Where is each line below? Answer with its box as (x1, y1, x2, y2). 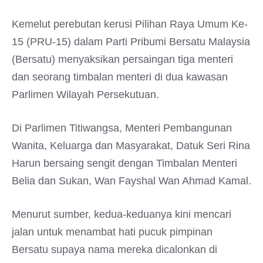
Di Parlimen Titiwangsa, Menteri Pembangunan (12, 122, 232, 134)
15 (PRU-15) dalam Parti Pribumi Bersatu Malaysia (12, 36, 250, 48)
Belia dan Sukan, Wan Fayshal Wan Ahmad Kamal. (12, 175, 251, 187)
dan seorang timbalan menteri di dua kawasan (12, 71, 228, 83)
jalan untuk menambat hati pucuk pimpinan (12, 226, 213, 238)
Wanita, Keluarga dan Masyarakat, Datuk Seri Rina (12, 140, 250, 151)
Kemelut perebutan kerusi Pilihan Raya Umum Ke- (12, 18, 248, 30)
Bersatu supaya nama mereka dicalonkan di (12, 244, 217, 255)
